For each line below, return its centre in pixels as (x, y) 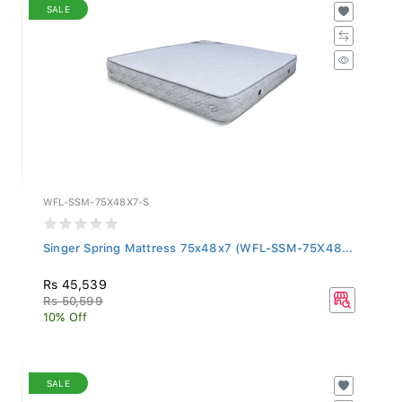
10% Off (66, 312)
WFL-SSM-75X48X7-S (96, 197)
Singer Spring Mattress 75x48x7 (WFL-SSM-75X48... (198, 243)
